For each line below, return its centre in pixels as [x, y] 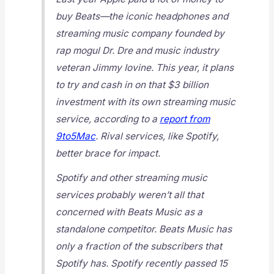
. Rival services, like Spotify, [157, 136]
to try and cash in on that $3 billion [132, 85]
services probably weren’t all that [130, 195]
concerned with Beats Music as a [129, 212]
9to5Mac [76, 136]
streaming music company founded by [140, 34]
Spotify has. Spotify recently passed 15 [142, 264]
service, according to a [108, 119]
